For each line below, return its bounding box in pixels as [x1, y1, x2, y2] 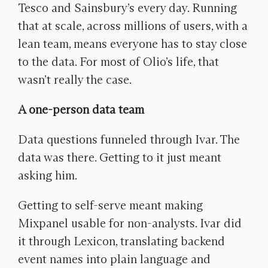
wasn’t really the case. [18, 72, 132, 87]
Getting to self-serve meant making [18, 198, 203, 212]
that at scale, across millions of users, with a [18, 19, 248, 33]
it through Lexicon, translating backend [18, 234, 225, 248]
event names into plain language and [18, 252, 211, 266]
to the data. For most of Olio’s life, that [18, 54, 219, 69]
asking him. [18, 168, 77, 182]
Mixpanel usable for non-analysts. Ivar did [18, 216, 242, 230]
